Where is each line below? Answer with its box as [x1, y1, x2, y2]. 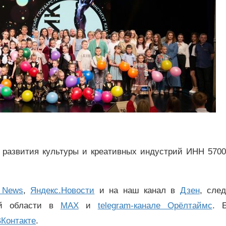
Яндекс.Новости [30, 186, 95, 196]
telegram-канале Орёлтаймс [97, 201, 212, 211]
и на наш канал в [94, 186, 180, 196]
